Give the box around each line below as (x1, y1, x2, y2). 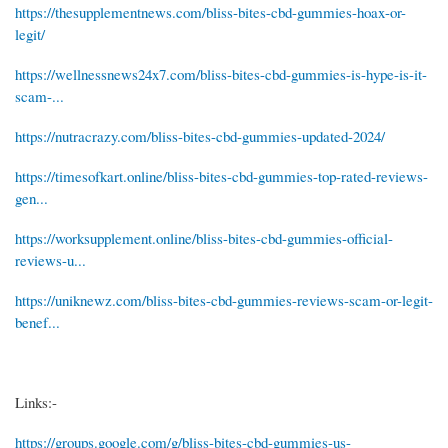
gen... (15, 187, 48, 208)
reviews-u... (15, 249, 86, 270)
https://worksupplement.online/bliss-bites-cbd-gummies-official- (15, 227, 393, 248)
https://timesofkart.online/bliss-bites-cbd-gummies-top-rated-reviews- (15, 165, 428, 186)
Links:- (15, 391, 57, 412)
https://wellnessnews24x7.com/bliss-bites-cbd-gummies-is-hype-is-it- (15, 63, 427, 84)
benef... (15, 311, 60, 332)
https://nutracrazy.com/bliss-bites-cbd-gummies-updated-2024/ (15, 125, 385, 146)
